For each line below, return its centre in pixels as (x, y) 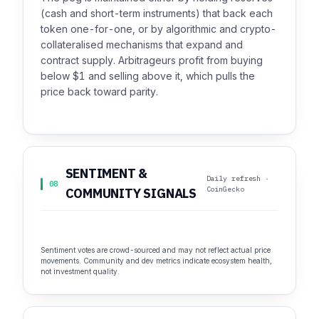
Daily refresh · (238, 179)
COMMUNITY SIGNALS (131, 194)
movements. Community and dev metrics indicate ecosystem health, (156, 260)
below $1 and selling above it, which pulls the (148, 76)
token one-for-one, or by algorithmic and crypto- (158, 29)
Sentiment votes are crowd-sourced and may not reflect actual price (156, 250)
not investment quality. (80, 271)
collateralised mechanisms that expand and (142, 45)
